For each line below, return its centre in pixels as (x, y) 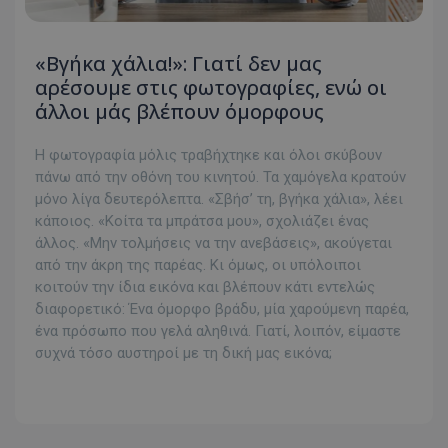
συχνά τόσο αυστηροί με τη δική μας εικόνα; (183, 353)
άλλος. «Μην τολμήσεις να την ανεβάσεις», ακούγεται (213, 243)
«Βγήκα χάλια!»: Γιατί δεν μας (178, 64)
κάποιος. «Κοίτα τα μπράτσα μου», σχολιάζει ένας (202, 221)
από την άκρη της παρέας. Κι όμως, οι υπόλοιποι (198, 265)
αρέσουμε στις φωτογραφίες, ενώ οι (211, 88)
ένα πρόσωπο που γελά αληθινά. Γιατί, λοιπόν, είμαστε (218, 331)
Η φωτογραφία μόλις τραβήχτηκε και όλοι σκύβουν (208, 155)
